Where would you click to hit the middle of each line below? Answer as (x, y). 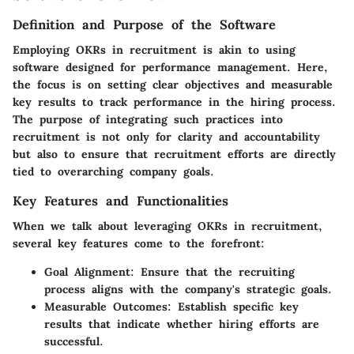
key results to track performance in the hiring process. (174, 102)
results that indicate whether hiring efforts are (182, 324)
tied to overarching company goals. (113, 172)
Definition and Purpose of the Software (144, 24)
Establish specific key (235, 307)
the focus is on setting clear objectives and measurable (173, 85)
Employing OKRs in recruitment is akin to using (154, 50)
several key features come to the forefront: (139, 244)
